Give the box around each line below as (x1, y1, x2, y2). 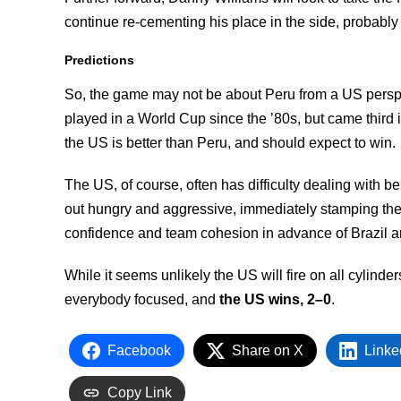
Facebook (107, 343, 171, 358)
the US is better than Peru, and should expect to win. (64, 135, 396, 150)
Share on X (232, 343, 303, 358)
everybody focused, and (64, 292, 219, 307)
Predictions (64, 53, 134, 67)
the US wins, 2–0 (219, 292, 331, 307)
